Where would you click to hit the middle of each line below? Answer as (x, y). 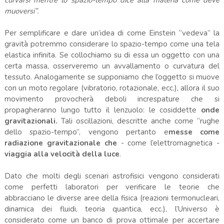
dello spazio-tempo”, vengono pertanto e (86, 132)
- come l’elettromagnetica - (168, 143)
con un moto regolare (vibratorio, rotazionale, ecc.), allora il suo (112, 88)
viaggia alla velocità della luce (62, 154)
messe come (194, 132)
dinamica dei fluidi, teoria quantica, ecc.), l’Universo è (112, 209)
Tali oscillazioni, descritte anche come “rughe (138, 121)
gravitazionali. (31, 121)
